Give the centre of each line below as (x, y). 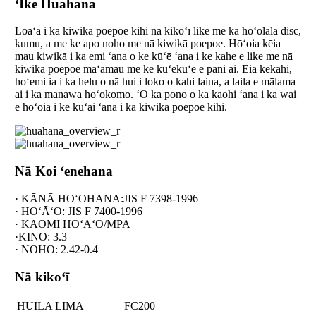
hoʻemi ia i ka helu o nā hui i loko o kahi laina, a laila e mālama (155, 82)
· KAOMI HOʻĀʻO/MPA (72, 224)
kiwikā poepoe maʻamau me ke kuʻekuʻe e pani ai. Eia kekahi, (153, 69)
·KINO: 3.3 (41, 236)
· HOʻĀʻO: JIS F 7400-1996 (78, 211)
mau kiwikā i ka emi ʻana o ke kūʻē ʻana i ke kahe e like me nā (153, 56)
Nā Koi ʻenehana (63, 171)
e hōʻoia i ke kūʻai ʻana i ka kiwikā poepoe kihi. (121, 107)
